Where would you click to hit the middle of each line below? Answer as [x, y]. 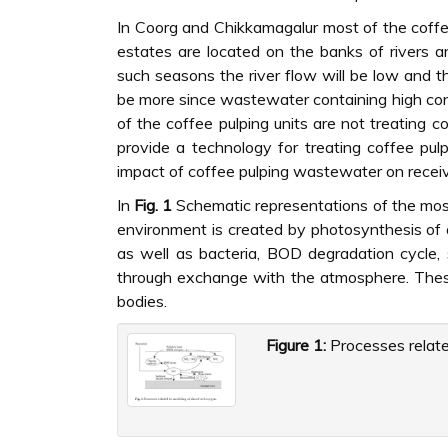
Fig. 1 [153, 205]
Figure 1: [296, 345]
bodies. [142, 301]
